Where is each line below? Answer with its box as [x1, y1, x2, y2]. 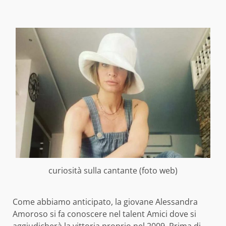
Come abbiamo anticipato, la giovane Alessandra [13, 196, 198, 208]
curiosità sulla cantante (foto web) [48, 164, 178, 176]
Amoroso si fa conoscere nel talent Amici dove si [13, 208, 196, 220]
